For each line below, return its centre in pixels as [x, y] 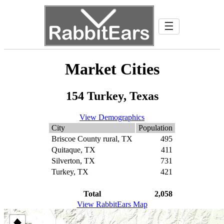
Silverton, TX [73, 160]
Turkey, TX [70, 171]
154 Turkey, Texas [112, 96]
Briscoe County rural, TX [92, 138]
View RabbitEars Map [112, 204]
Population [155, 127]
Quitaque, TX [73, 149]
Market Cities [112, 69]
